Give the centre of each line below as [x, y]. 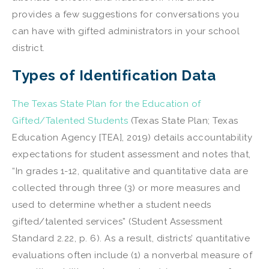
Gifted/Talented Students [70, 120]
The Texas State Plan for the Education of [107, 104]
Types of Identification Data [114, 75]
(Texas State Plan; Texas [183, 120]
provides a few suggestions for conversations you [125, 15]
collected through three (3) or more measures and [126, 188]
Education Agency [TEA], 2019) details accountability [132, 137]
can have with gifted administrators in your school [126, 32]
